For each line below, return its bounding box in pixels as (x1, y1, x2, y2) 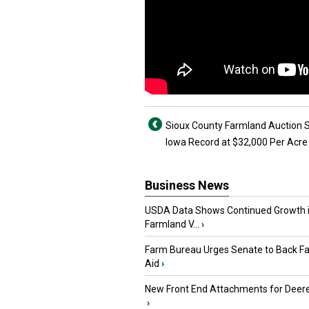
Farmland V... (145, 219, 199, 230)
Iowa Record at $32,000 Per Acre (166, 137, 308, 148)
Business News (145, 178, 229, 192)
